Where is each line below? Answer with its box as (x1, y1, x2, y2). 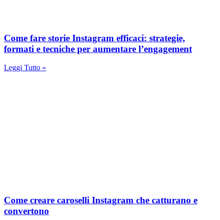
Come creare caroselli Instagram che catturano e (4, 194, 197, 205)
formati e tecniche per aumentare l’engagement (4, 43, 192, 54)
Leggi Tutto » (4, 63, 46, 72)
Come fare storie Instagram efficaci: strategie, (4, 32, 185, 43)
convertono (4, 205, 49, 216)
